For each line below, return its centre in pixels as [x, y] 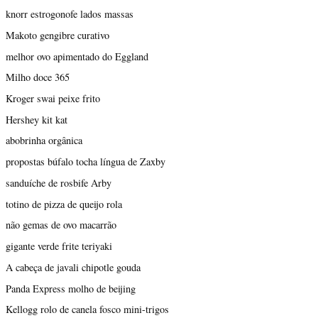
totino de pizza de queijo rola [64, 204]
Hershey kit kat [37, 119]
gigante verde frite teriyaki [59, 246]
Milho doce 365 [38, 77]
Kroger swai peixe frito [53, 99]
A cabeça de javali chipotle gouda [73, 267]
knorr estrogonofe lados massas [70, 14]
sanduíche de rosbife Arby [59, 182]
